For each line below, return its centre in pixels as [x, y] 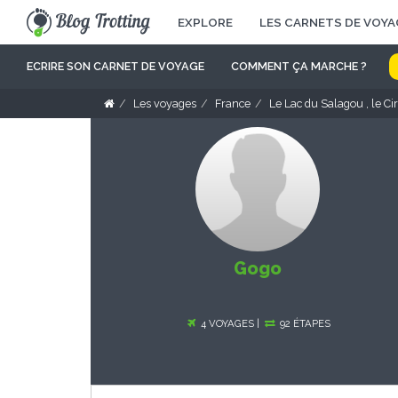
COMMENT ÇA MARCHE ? [299, 66]
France [233, 103]
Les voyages [165, 103]
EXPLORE [205, 22]
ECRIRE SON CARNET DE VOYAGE [115, 66]
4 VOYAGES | [230, 323]
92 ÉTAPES [303, 323]
